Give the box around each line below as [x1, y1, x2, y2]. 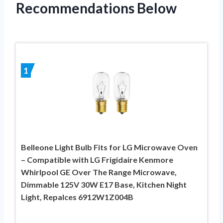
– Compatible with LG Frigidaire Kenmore [21, 154, 173, 164]
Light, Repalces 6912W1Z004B [21, 192, 133, 202]
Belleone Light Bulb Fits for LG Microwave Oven [21, 142, 198, 152]
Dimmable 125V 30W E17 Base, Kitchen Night [21, 179, 187, 189]
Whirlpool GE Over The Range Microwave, [21, 167, 177, 177]
